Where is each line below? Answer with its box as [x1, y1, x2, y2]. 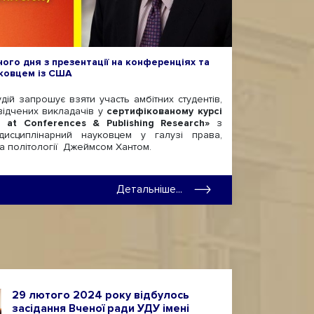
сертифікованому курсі [107, 104, 223, 117]
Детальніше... [116, 183, 182, 196]
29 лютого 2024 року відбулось [11, 288, 189, 302]
